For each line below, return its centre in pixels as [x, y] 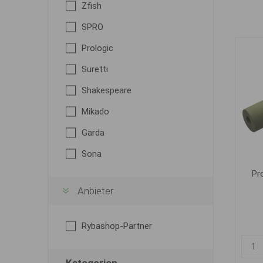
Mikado [95, 112]
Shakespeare [106, 90]
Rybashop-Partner [117, 226]
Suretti [95, 69]
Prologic [97, 48]
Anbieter [95, 191]
